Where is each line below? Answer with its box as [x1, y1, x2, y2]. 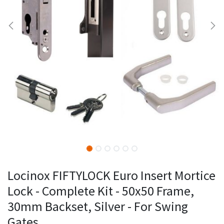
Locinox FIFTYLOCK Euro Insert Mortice [7, 166, 215, 183]
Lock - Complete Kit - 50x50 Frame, [7, 182, 194, 199]
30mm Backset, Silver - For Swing [7, 197, 188, 214]
